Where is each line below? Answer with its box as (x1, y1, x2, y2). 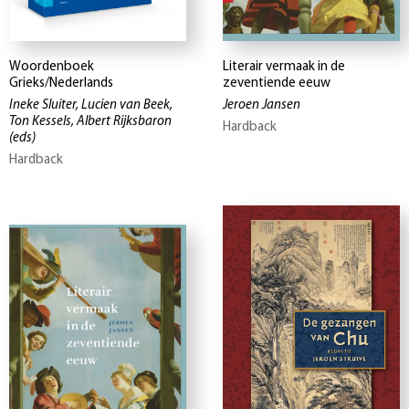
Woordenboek (9, 60, 94, 75)
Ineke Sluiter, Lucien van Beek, (9, 99, 173, 113)
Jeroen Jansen (223, 99, 300, 113)
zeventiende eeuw (223, 77, 330, 91)
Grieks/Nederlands (9, 77, 113, 91)
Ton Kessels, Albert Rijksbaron (9, 115, 172, 130)
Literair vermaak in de (223, 60, 345, 75)
